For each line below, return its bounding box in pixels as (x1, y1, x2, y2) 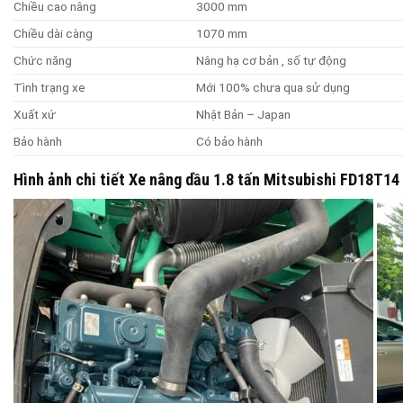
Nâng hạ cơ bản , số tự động (195, 53, 346, 68)
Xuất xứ (13, 107, 56, 122)
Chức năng (13, 53, 72, 68)
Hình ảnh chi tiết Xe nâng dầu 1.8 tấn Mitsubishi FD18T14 (13, 170, 399, 190)
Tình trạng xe (13, 80, 85, 95)
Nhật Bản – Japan (195, 107, 291, 122)
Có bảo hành (195, 134, 263, 149)
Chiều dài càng (13, 26, 93, 41)
